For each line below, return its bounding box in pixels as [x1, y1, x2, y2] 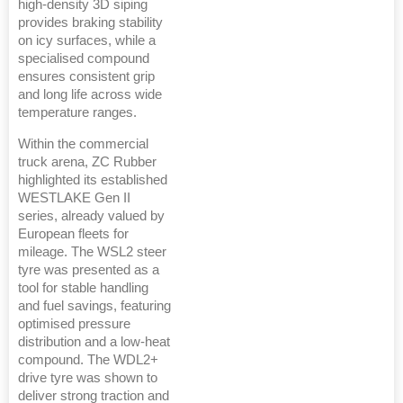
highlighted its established [18, 172, 167, 187]
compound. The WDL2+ [18, 352, 158, 367]
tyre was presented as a [18, 262, 159, 277]
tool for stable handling [18, 280, 148, 295]
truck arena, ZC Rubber [18, 154, 157, 169]
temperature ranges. [18, 104, 137, 120]
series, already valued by [18, 208, 165, 223]
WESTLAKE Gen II [18, 190, 130, 205]
